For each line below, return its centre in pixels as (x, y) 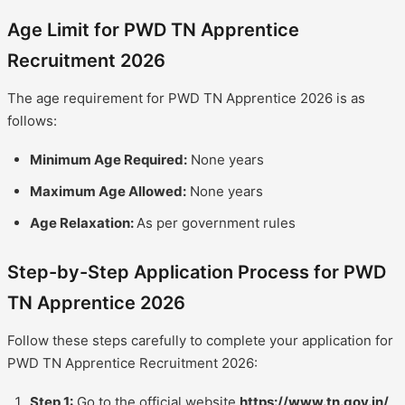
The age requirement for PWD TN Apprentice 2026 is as (186, 98)
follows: (32, 120)
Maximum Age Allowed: (108, 191)
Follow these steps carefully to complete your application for (200, 340)
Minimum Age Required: (108, 159)
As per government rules (216, 222)
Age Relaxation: (83, 222)
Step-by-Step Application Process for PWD (197, 272)
